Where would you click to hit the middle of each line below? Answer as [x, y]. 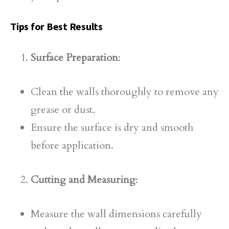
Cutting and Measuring [83, 180]
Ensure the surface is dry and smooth [112, 128]
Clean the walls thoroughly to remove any [125, 92]
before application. [72, 145]
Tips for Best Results [56, 26]
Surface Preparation [74, 58]
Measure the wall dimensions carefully [116, 214]
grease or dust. [63, 110]
